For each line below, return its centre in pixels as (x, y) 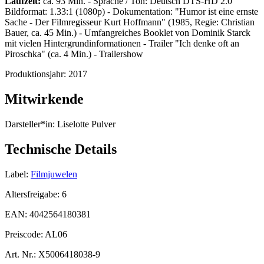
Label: (16, 174)
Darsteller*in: (30, 124)
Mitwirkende (44, 99)
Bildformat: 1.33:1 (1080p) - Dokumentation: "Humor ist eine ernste (131, 12)
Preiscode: (25, 234)
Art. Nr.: (20, 254)
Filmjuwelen (54, 174)
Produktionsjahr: (37, 74)
